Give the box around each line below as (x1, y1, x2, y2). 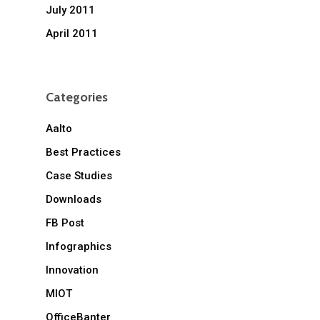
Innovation (46, 264, 99, 277)
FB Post (46, 216, 84, 230)
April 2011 (46, 27, 98, 41)
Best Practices (46, 146, 121, 159)
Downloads (46, 193, 101, 206)
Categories (46, 89, 108, 106)
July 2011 (46, 4, 95, 17)
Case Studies (46, 169, 112, 183)
